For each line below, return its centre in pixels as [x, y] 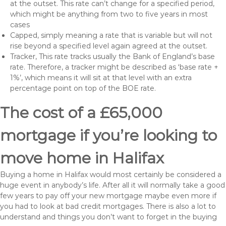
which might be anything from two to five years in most [109, 14]
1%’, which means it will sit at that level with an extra [101, 78]
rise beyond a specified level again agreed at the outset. [109, 46]
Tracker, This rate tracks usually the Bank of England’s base [112, 56]
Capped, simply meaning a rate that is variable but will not [111, 35]
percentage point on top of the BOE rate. [83, 88]
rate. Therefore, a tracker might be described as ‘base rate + [114, 67]
